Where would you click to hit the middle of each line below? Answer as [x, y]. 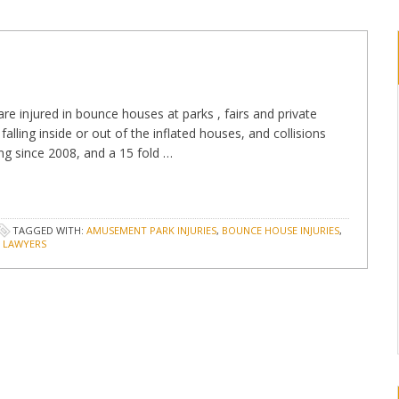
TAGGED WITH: [49, 230]
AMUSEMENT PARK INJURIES [151, 230]
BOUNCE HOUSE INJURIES [281, 230]
